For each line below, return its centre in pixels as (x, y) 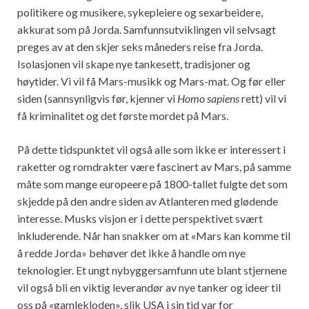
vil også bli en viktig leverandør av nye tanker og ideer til (149, 288)
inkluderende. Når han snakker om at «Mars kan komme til (154, 236)
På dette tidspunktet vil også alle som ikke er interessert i (151, 150)
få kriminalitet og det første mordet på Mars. (123, 116)
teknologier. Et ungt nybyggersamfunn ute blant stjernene (152, 270)
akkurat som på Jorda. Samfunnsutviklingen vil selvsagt (147, 30)
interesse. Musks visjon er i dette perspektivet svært (140, 219)
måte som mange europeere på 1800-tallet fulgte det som (152, 184)
